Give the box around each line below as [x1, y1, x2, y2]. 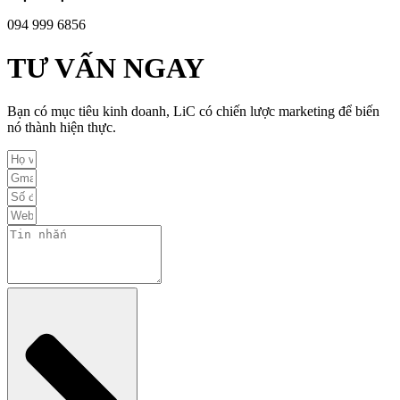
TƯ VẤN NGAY [7, 51, 204, 84]
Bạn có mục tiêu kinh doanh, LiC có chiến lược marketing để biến [7, 104, 379, 120]
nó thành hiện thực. [7, 120, 116, 136]
